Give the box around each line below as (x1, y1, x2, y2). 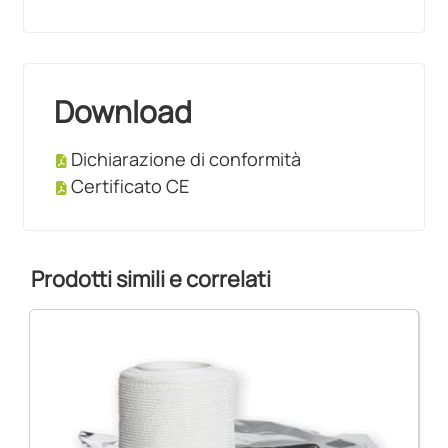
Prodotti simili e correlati (31, 264, 272, 295)
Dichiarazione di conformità (71, 147, 302, 172)
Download (54, 91, 193, 133)
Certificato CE (71, 174, 190, 199)
